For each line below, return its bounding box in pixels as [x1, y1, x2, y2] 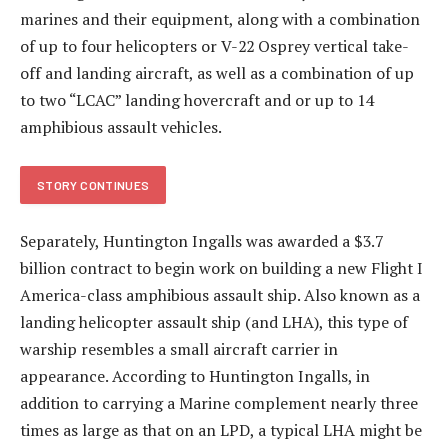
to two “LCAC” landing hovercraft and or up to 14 [20, 89, 373, 112]
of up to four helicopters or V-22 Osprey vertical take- [20, 35, 409, 58]
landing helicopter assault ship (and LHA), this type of [20, 311, 408, 334]
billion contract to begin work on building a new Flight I [20, 257, 423, 280]
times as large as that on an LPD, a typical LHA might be [20, 419, 422, 442]
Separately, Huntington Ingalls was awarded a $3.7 [20, 230, 383, 253]
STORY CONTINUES [37, 177, 150, 192]
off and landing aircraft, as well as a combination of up [20, 62, 414, 85]
